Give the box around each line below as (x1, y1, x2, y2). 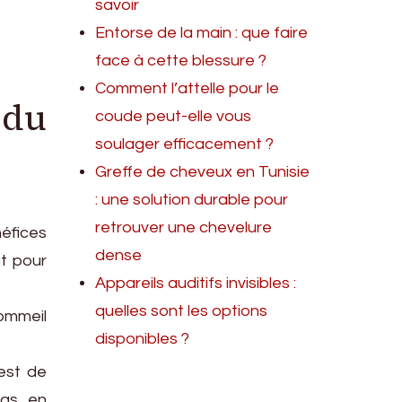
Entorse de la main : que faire (95, 24, 309, 41)
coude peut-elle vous (95, 108, 252, 125)
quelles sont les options (95, 302, 268, 319)
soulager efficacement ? (95, 135, 275, 153)
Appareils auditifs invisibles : (95, 275, 297, 292)
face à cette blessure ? (95, 52, 267, 69)
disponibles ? (95, 330, 190, 347)
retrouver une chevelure (95, 219, 273, 236)
